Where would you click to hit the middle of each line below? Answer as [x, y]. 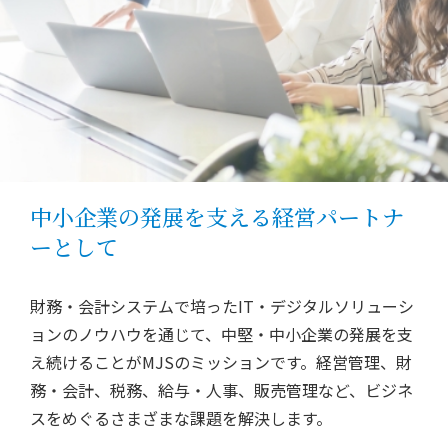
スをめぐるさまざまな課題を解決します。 [181, 418]
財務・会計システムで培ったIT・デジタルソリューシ [222, 306]
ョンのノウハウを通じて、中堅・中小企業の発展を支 [221, 334]
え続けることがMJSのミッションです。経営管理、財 [221, 362]
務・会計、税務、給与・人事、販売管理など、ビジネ [221, 390]
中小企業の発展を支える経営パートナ [217, 217]
